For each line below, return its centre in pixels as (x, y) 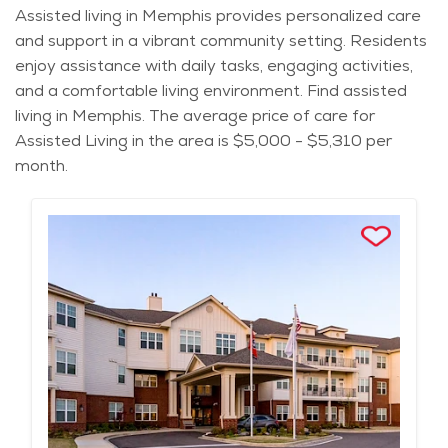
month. (41, 166)
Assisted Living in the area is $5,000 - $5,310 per (203, 141)
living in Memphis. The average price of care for (195, 116)
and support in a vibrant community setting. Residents (221, 41)
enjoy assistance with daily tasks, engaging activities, (214, 66)
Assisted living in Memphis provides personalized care (218, 16)
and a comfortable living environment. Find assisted (211, 91)
